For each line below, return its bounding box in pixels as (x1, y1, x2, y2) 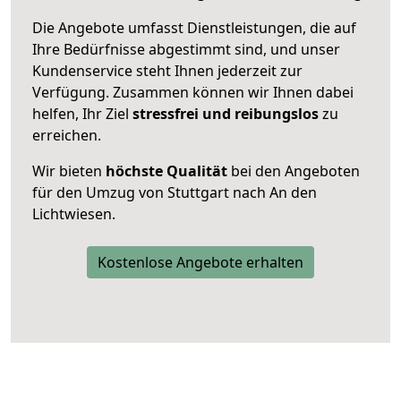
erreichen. (32, 124, 101, 145)
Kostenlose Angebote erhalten (98, 252, 303, 272)
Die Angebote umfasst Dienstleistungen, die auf (32, 17, 356, 38)
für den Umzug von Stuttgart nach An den (32, 182, 317, 202)
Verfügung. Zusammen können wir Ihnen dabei (32, 81, 354, 102)
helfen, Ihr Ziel (32, 103, 132, 124)
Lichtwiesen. (32, 203, 115, 224)
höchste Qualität (106, 160, 227, 181)
